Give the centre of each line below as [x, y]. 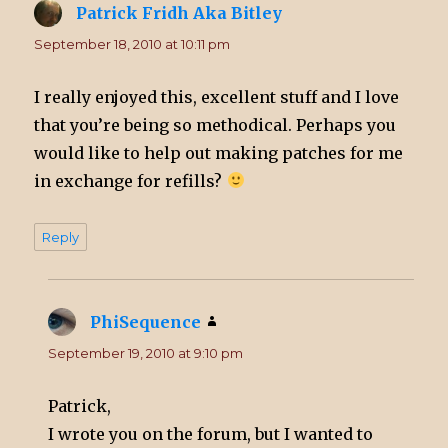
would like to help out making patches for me [219, 152]
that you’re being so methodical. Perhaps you [215, 124]
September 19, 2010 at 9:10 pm [146, 352]
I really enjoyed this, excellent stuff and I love [217, 96]
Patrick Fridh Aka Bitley [179, 12]
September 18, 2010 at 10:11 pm [132, 43]
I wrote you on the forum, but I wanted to [211, 433]
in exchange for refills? [130, 180]
